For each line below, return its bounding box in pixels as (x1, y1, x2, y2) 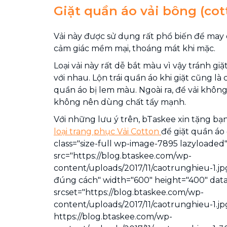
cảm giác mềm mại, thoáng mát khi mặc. (54, 44, 215, 53)
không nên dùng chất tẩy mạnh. (54, 97, 186, 107)
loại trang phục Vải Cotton (54, 127, 161, 136)
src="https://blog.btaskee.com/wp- (54, 151, 192, 161)
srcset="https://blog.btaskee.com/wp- (54, 187, 204, 197)
